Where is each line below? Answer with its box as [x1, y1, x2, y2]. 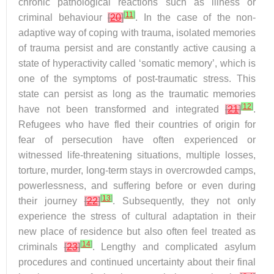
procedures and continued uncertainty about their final [18, 257, 256, 267]
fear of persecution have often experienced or [18, 135, 256, 145]
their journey [18, 196, 84, 206]
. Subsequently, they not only [112, 196, 256, 206]
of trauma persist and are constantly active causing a [18, 43, 256, 53]
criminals [18, 242, 64, 252]
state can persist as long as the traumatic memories [18, 89, 256, 99]
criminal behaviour [18, 12, 108, 23]
